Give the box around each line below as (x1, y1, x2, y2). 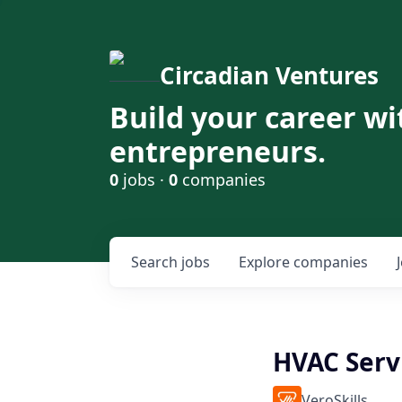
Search (131, 252, 181, 272)
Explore (239, 252, 293, 272)
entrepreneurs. (109, 132, 326, 170)
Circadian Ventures (160, 59, 379, 92)
